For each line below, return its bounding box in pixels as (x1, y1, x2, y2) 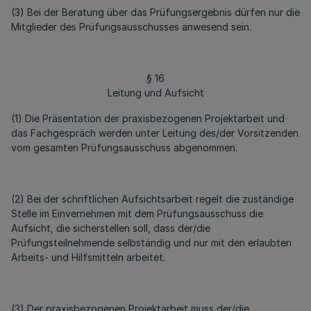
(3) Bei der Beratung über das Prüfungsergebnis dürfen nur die (11, 6, 300, 18)
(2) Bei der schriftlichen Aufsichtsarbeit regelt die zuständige (11, 193, 294, 205)
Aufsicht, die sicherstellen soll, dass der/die (11, 222, 210, 234)
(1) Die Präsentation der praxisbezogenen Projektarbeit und (11, 112, 285, 124)
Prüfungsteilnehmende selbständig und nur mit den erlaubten (11, 237, 292, 249)
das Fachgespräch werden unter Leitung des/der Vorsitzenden (11, 127, 299, 139)
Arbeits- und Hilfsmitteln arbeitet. (11, 251, 165, 263)
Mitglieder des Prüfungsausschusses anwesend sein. (11, 21, 251, 33)
